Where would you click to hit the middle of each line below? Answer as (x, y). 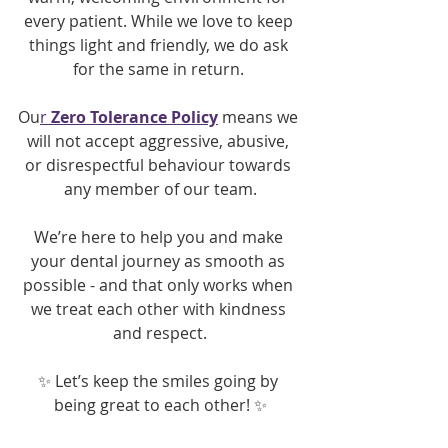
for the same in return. (160, 68)
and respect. (160, 332)
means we (262, 116)
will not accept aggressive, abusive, (160, 140)
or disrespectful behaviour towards (160, 164)
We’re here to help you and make (160, 236)
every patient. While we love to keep (160, 20)
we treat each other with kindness (160, 308)
